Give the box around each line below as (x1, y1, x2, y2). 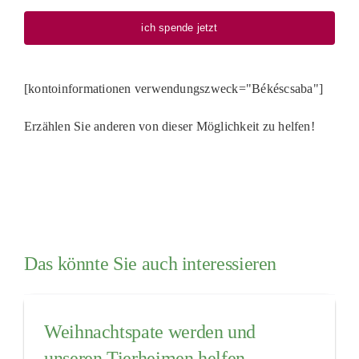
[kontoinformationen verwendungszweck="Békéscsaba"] (23, 82, 323, 95)
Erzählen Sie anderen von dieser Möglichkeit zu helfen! (23, 119, 315, 133)
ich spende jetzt (141, 22, 218, 34)
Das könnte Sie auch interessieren (23, 253, 277, 274)
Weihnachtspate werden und (43, 321, 256, 342)
